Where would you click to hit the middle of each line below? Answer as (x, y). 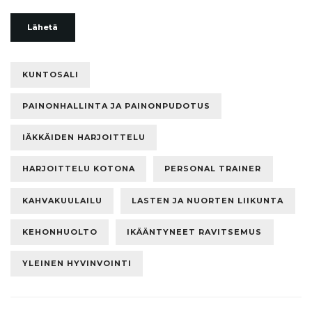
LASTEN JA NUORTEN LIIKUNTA (208, 200)
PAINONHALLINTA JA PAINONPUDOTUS (116, 106)
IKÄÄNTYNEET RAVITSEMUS (194, 232)
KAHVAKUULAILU (62, 200)
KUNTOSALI (50, 74)
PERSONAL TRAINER (213, 169)
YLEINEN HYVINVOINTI (77, 264)
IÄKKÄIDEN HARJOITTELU (84, 138)
